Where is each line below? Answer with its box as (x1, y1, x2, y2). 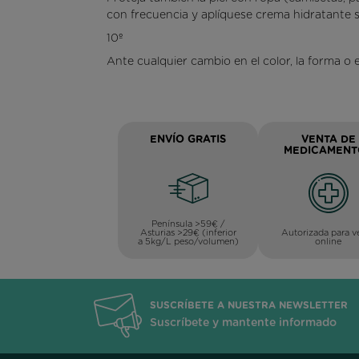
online (315, 236, 342, 246)
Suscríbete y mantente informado (150, 317, 337, 329)
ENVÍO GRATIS (150, 135, 227, 146)
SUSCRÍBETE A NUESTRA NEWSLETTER (150, 301, 348, 311)
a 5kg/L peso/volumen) (137, 236, 239, 246)
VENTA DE (301, 135, 356, 146)
